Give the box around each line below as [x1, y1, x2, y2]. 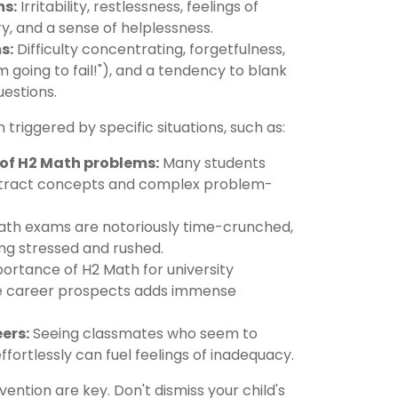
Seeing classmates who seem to [29, 322, 258, 344]
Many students [159, 152, 266, 173]
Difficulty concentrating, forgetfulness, [13, 38, 285, 60]
